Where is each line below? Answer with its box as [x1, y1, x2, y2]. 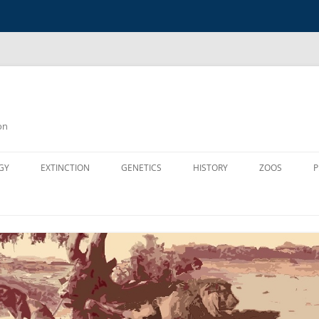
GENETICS [121, 162, 162, 174]
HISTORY [193, 162, 228, 174]
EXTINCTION [41, 162, 90, 174]
